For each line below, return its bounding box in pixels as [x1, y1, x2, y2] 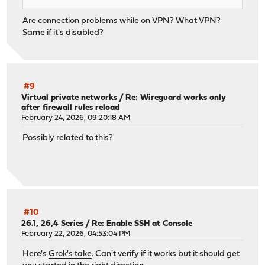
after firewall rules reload [21, 103, 120, 112]
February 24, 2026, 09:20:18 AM [21, 114, 131, 122]
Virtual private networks [21, 93, 118, 102]
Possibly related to [22, 134, 96, 143]
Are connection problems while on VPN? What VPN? [22, 17, 221, 26]
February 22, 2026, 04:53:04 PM [21, 230, 131, 238]
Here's [22, 250, 49, 259]
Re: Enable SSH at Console [92, 219, 193, 228]
